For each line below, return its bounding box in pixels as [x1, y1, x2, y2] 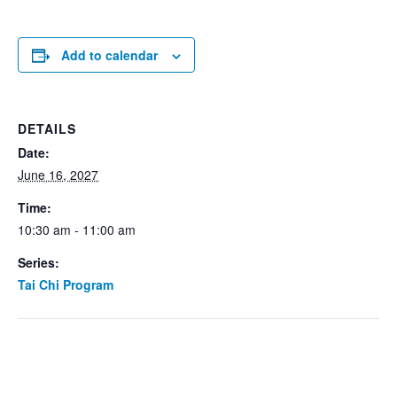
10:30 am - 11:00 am [18, 221, 136, 238]
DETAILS [18, 120, 76, 137]
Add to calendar [61, 46, 158, 64]
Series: [18, 253, 59, 271]
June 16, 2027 [18, 166, 98, 183]
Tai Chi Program [18, 276, 113, 293]
